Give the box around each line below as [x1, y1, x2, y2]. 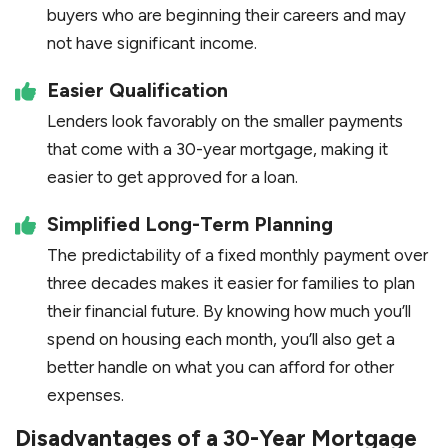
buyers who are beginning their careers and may [47, 5, 406, 26]
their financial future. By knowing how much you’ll [47, 301, 411, 322]
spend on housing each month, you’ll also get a [47, 329, 395, 350]
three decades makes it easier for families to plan [47, 273, 415, 294]
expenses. [47, 385, 124, 406]
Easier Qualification [47, 78, 228, 103]
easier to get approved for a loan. [47, 167, 298, 188]
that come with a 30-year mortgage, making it [47, 139, 388, 160]
